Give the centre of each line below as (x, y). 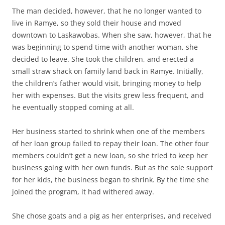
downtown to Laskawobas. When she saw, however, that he (112, 35)
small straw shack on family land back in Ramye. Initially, (108, 71)
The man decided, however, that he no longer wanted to (107, 11)
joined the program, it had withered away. (83, 192)
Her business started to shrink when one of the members (108, 132)
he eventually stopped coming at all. (73, 107)
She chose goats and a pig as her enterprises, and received (112, 216)
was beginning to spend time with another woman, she (105, 47)
